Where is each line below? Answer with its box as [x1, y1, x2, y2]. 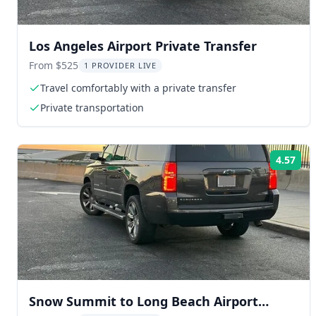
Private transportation [40, 100, 144, 114]
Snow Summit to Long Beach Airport [29, 292, 258, 310]
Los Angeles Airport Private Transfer [29, 37, 257, 54]
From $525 [29, 58, 78, 72]
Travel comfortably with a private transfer [40, 80, 236, 95]
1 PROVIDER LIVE [84, 59, 157, 71]
